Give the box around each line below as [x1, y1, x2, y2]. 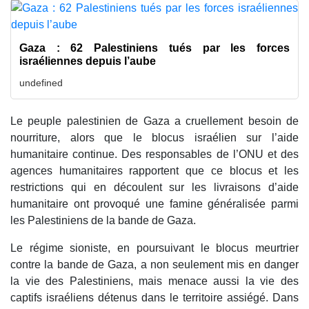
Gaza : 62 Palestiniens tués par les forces [19, 42, 290, 54]
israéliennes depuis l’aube [19, 55, 156, 68]
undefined [19, 77, 63, 89]
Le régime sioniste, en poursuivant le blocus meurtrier [10, 242, 299, 255]
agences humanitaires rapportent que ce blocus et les [10, 165, 299, 177]
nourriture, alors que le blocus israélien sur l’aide [10, 132, 299, 144]
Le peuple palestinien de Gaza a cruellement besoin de [10, 115, 299, 128]
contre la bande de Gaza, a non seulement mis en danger [10, 259, 299, 271]
